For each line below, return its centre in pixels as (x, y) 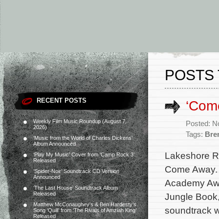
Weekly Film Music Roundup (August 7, (80, 121)
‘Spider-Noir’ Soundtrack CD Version (76, 171)
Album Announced (55, 144)
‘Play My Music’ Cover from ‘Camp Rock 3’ (84, 154)
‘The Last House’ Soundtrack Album (76, 188)
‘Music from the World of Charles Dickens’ (83, 138)
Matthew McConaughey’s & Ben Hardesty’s (85, 204)
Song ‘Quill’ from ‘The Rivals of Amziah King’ (85, 210)
